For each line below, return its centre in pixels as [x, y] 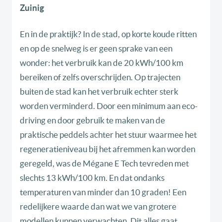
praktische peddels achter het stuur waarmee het [108, 135]
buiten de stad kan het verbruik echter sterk [99, 92]
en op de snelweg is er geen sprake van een [96, 49]
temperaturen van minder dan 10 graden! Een [103, 192]
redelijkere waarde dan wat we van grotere [98, 207]
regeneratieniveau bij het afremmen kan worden [108, 149]
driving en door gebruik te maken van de [92, 120]
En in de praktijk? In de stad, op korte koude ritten [108, 34]
